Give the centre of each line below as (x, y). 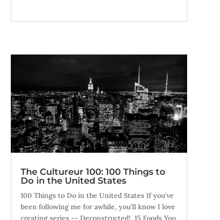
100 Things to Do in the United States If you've (97, 195)
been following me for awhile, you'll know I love (98, 206)
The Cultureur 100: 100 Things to (93, 172)
